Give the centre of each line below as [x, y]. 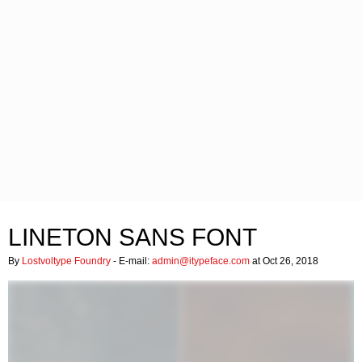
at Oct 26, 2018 [284, 261]
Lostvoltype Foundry [66, 261]
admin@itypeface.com [201, 261]
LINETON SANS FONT [133, 237]
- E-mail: [131, 261]
